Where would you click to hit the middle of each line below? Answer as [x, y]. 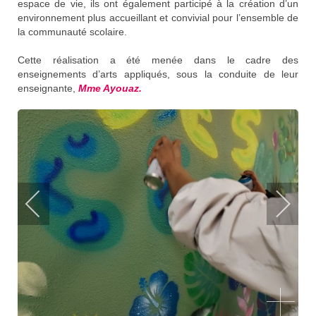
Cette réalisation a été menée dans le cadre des [158, 60]
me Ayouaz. [114, 88]
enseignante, [48, 88]
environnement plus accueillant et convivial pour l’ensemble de [158, 17]
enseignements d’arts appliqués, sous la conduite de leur [158, 74]
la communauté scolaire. [72, 31]
